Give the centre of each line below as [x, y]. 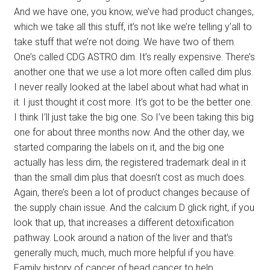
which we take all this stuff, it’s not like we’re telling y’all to [133, 27]
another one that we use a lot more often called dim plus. [133, 72]
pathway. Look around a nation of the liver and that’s [123, 238]
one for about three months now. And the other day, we [129, 133]
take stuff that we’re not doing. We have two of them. [124, 42]
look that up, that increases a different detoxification [124, 223]
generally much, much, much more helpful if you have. [124, 253]
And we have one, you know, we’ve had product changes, [133, 12]
